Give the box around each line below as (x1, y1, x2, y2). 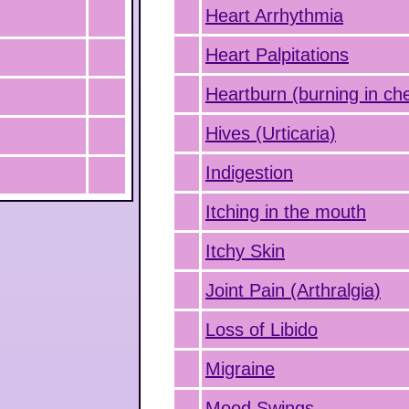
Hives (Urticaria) (205, 123, 336, 143)
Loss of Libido (205, 320, 318, 340)
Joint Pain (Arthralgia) (205, 280, 381, 300)
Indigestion (205, 163, 293, 183)
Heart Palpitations (205, 45, 349, 65)
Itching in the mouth (205, 202, 366, 222)
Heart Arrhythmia (205, 5, 343, 26)
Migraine (205, 359, 275, 379)
